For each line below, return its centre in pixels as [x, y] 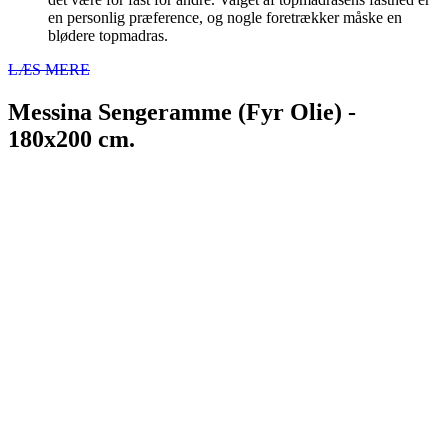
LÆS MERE [49, 70]
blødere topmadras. [108, 36]
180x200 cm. [71, 139]
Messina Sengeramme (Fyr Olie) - [182, 112]
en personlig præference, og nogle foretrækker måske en [225, 18]
